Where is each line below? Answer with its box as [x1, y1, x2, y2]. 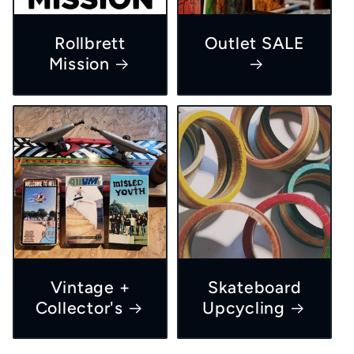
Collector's [35, 297, 123, 318]
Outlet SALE [204, 33, 305, 54]
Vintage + [50, 277, 130, 297]
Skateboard [207, 277, 302, 297]
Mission [48, 54, 110, 74]
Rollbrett [55, 33, 126, 54]
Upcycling [202, 297, 285, 318]
